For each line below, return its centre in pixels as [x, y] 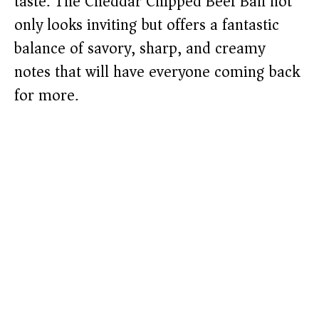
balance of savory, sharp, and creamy [140, 48]
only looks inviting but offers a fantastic [147, 25]
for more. [46, 95]
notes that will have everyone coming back [157, 72]
